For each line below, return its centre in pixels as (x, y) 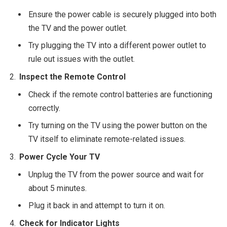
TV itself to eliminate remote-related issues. (107, 139)
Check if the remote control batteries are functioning (120, 94)
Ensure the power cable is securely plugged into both (122, 14)
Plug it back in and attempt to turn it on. (97, 205)
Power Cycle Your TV (60, 157)
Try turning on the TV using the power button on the (118, 125)
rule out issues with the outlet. (82, 59)
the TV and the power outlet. (78, 28)
